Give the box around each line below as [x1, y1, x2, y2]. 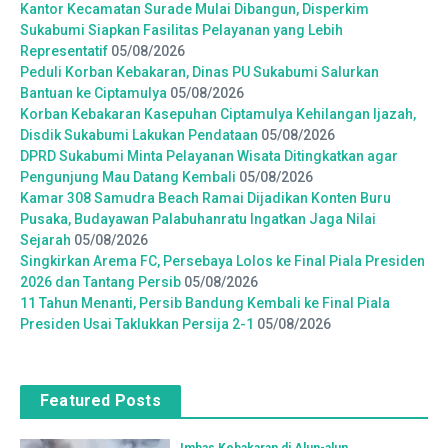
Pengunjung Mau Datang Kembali [20, 168, 236, 185]
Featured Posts [40, 390, 161, 410]
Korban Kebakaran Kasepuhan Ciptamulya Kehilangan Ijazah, [20, 105, 416, 122]
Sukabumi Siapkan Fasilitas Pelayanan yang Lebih [20, 21, 343, 38]
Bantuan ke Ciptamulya [20, 84, 167, 101]
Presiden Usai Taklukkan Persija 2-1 [20, 315, 254, 332]
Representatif [20, 42, 108, 59]
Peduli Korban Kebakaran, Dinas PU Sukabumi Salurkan [20, 63, 379, 80]
